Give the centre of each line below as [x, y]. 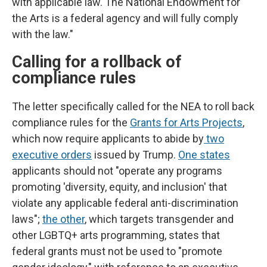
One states [204, 155]
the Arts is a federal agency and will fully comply [125, 18]
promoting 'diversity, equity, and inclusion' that [119, 187]
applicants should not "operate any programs [117, 171]
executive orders [52, 155]
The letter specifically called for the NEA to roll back [133, 107]
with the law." [43, 35]
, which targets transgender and [159, 219]
